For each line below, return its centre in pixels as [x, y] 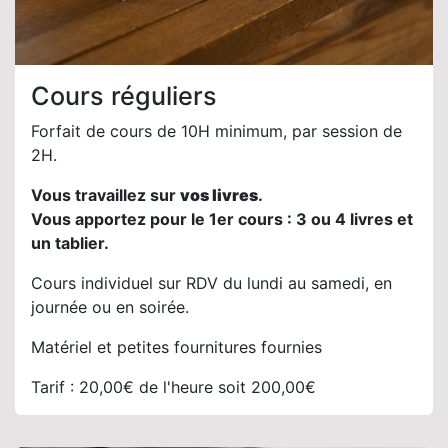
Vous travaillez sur [105, 195]
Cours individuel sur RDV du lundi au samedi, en [211, 283]
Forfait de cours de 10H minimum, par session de [216, 131]
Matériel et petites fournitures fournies [176, 347]
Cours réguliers [124, 96]
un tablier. [70, 243]
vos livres [219, 195]
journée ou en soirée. [110, 307]
